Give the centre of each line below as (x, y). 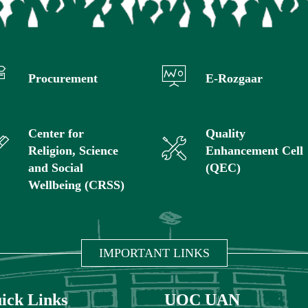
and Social (56, 167)
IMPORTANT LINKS (154, 253)
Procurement (63, 78)
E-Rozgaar (234, 78)
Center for (56, 133)
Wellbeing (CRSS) (77, 185)
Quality (225, 133)
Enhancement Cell (254, 150)
